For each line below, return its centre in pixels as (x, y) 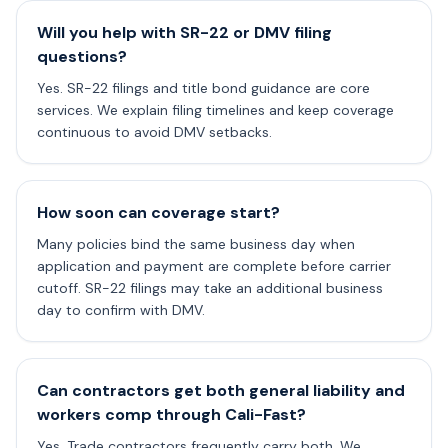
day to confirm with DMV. (121, 310)
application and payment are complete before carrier (214, 266)
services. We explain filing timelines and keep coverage (215, 110)
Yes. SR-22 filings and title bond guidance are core (203, 88)
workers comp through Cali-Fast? (171, 414)
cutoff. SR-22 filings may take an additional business (210, 288)
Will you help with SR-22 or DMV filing (184, 32)
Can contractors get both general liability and (221, 390)
